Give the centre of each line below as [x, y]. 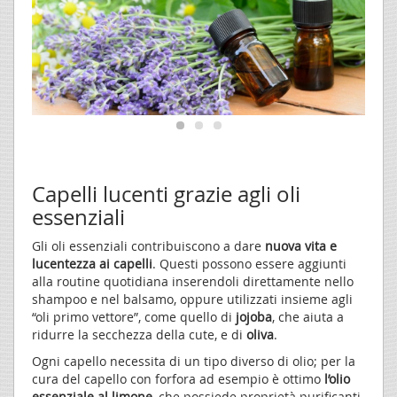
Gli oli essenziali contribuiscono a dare [148, 245]
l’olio [337, 378]
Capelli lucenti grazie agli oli [166, 194]
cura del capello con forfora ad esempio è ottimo [178, 378]
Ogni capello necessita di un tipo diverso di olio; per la [194, 361]
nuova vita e [301, 245]
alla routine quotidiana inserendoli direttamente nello [193, 281]
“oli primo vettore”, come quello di [134, 316]
